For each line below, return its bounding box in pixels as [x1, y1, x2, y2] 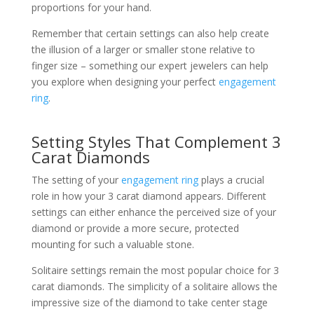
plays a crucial [198, 173, 264, 186]
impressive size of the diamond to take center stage [31, 296, 268, 309]
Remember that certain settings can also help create [31, 27, 269, 40]
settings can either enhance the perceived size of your [31, 205, 276, 219]
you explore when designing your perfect [31, 75, 219, 88]
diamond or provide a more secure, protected [31, 221, 239, 235]
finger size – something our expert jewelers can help [31, 59, 268, 72]
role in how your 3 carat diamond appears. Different [31, 189, 266, 203]
